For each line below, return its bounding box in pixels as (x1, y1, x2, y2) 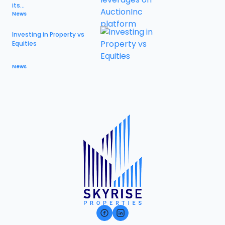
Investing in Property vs (12, 30, 84, 39)
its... (12, 1, 25, 10)
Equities (12, 39, 37, 48)
